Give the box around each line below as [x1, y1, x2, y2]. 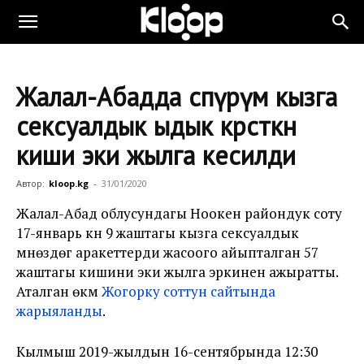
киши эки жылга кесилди [16, 138, 296, 172]
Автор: [16, 177, 45, 189]
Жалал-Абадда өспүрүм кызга [16, 80, 337, 114]
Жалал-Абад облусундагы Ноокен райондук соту [16, 204, 342, 223]
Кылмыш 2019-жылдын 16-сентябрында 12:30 [16, 342, 318, 361]
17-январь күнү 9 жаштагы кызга [16, 223, 218, 242]
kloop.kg [49, 177, 89, 189]
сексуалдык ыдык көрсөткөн [16, 109, 297, 143]
